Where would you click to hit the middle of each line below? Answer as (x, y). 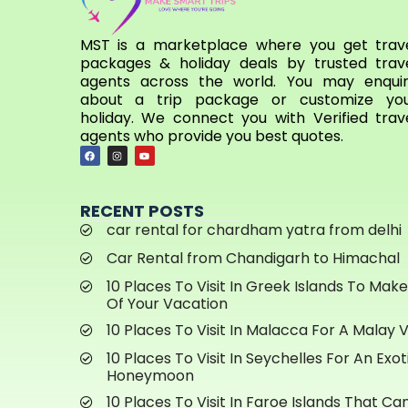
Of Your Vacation (167, 304)
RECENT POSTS (142, 211)
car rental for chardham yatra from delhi (254, 230)
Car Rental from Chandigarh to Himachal (253, 259)
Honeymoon (150, 376)
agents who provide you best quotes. (211, 137)
